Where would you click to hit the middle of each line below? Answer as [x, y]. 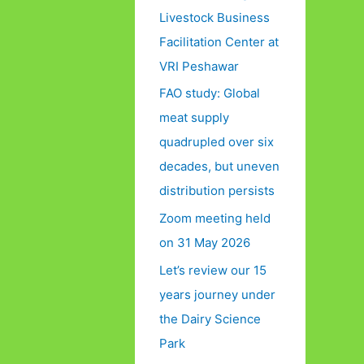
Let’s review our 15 [213, 270]
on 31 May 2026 [205, 243]
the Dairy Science [210, 318]
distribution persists [217, 191]
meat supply [194, 118]
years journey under [217, 294]
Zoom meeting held [215, 219]
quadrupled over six [217, 142]
